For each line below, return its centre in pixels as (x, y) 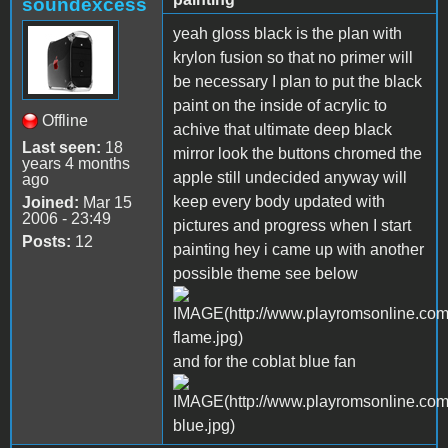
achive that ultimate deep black (282, 129)
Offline (65, 120)
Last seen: (61, 147)
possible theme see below (265, 273)
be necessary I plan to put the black (297, 81)
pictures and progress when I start (292, 225)
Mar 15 (105, 202)
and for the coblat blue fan (264, 361)
